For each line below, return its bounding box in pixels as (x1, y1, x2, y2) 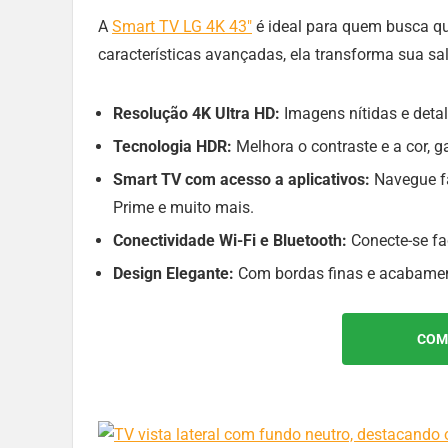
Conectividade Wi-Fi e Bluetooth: (113, 231, 347, 251)
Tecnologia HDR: (113, 137, 232, 157)
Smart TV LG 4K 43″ (112, 17, 252, 37)
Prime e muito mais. (113, 198, 254, 218)
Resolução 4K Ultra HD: (113, 104, 280, 124)
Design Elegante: (113, 264, 234, 284)
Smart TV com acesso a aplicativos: (113, 170, 370, 190)
